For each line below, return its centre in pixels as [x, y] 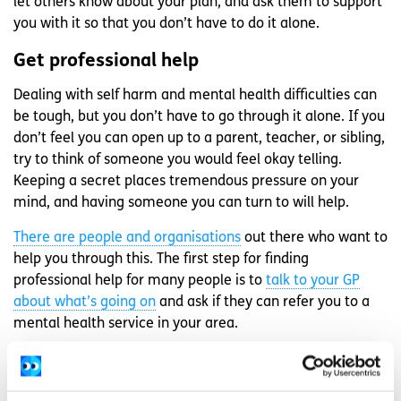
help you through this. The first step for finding [161, 259]
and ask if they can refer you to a [263, 302]
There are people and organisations [127, 238]
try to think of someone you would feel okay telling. [178, 160]
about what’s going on [85, 302]
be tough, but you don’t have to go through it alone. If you [199, 117]
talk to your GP [313, 281]
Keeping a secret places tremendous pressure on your [186, 181]
